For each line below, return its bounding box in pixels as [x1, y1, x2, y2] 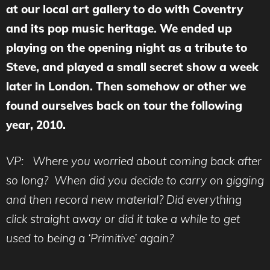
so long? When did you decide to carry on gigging [6, 173, 264, 188]
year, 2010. [6, 117, 66, 132]
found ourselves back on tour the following [6, 98, 242, 113]
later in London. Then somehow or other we [6, 78, 246, 93]
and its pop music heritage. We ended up [6, 20, 232, 36]
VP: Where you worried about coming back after [6, 154, 262, 169]
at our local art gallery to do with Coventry [6, 1, 243, 16]
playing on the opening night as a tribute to [6, 40, 247, 55]
